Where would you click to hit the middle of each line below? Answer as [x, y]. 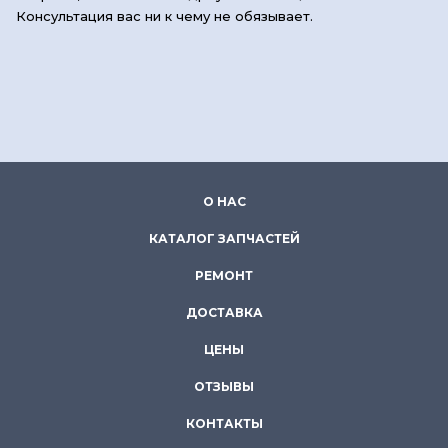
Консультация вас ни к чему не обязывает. [164, 15]
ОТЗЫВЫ [224, 386]
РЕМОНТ [224, 275]
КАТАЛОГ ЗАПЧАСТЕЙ [224, 238]
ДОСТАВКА [224, 312]
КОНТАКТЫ [224, 423]
